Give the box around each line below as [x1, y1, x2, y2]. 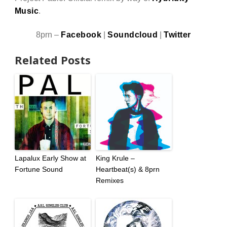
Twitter [164, 29, 191, 39]
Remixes [95, 176, 124, 185]
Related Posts [14, 53, 91, 68]
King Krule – [95, 154, 135, 163]
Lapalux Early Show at [14, 154, 86, 163]
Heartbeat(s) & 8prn [95, 165, 160, 174]
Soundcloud [107, 29, 158, 39]
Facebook [61, 29, 102, 39]
